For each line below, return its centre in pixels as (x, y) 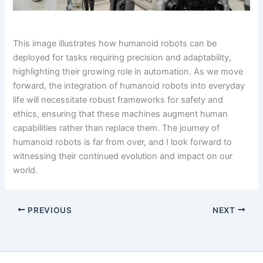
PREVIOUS (49, 210)
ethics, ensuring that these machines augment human (121, 114)
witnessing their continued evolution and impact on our (123, 156)
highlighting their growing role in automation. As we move (128, 71)
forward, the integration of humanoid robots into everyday (129, 85)
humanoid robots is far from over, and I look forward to (123, 142)
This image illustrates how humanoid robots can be (115, 43)
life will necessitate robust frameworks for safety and (118, 100)
